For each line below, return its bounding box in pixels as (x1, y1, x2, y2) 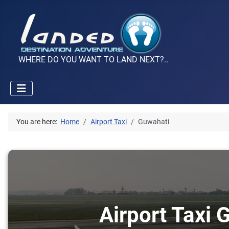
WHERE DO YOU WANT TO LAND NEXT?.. (18, 55, 168, 65)
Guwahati (138, 118, 169, 127)
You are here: (16, 118, 60, 127)
